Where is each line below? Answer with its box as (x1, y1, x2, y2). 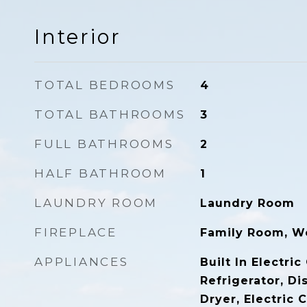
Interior (34, 25, 121, 49)
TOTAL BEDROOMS (34, 78, 175, 92)
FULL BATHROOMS (34, 137, 174, 151)
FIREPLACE (34, 225, 117, 239)
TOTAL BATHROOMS (34, 108, 186, 121)
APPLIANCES (34, 255, 129, 269)
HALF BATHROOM (34, 167, 167, 180)
